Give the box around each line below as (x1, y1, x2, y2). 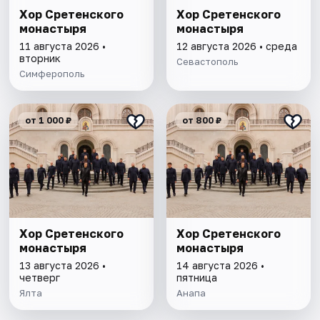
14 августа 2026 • (176, 259, 264, 272)
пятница (176, 271, 217, 284)
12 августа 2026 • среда (176, 40, 297, 53)
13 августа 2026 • (19, 259, 106, 272)
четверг (19, 271, 61, 284)
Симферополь (19, 68, 85, 80)
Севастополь (176, 56, 238, 68)
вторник (19, 52, 61, 65)
